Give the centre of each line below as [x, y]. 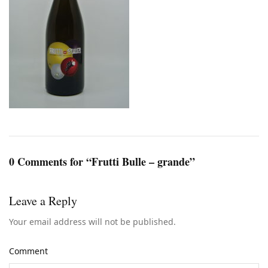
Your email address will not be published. [93, 222]
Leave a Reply [43, 201]
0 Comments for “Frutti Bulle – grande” [102, 161]
